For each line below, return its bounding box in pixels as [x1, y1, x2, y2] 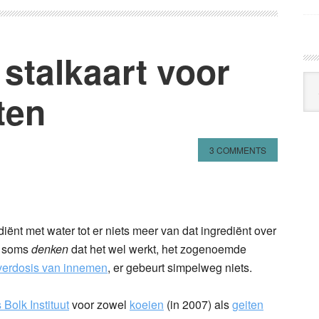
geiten [232, 296, 263, 313]
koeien [130, 296, 164, 313]
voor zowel [69, 296, 130, 313]
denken [31, 240, 68, 257]
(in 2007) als [164, 296, 232, 313]
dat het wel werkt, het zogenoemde [68, 240, 246, 257]
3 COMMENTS [209, 143, 266, 156]
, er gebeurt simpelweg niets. [108, 258, 252, 276]
